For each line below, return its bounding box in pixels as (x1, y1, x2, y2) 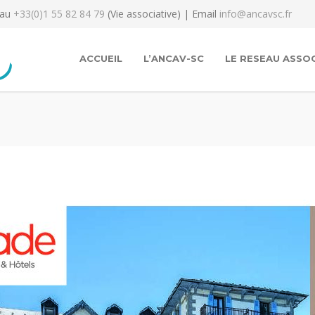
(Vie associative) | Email (105, 7, 219, 20)
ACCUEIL (79, 53, 122, 64)
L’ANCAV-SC (143, 53, 204, 64)
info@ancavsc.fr (219, 7, 292, 20)
